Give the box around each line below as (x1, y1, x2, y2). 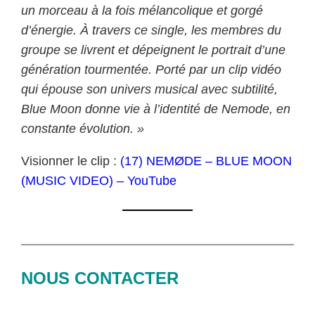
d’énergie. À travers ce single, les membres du (21, 22, 282, 37)
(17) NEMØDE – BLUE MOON (120, 153, 292, 168)
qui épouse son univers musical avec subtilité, (21, 82, 278, 96)
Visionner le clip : (21, 153, 121, 168)
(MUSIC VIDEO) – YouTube (21, 173, 177, 188)
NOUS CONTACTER (21, 268, 179, 288)
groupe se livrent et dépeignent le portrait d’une (21, 42, 286, 57)
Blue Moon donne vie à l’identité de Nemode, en (21, 101, 291, 116)
